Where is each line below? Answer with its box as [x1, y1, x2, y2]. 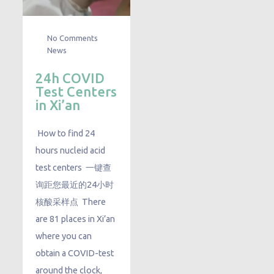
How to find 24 [35, 128, 95, 138]
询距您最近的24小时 [35, 179, 114, 190]
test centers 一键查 [35, 162, 112, 172]
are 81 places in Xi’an [35, 213, 116, 224]
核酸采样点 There [35, 196, 106, 207]
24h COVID [35, 70, 105, 86]
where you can [35, 231, 92, 241]
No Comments [45, 33, 98, 42]
